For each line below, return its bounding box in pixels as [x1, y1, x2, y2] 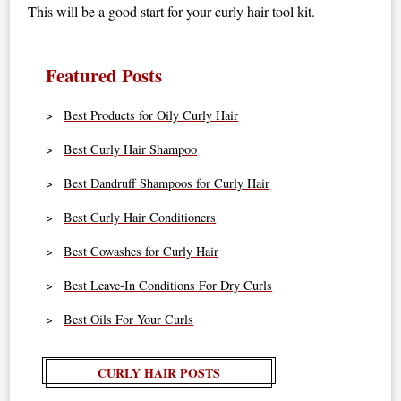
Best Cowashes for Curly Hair [64, 243, 219, 260]
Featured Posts [46, 62, 163, 89]
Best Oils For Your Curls [64, 311, 194, 328]
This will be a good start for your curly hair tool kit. [28, 2, 316, 21]
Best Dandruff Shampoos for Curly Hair [64, 175, 270, 192]
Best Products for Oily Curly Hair [64, 107, 239, 124]
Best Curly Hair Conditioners [64, 209, 217, 226]
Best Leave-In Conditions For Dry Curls [64, 277, 273, 294]
